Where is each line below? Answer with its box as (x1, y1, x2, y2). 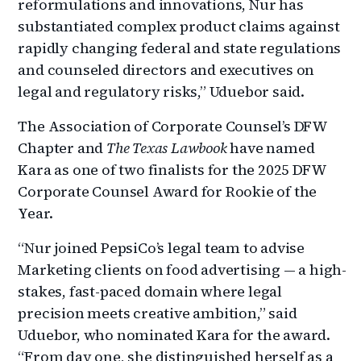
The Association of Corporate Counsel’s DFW (18, 115, 328, 136)
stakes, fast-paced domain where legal (18, 280, 283, 301)
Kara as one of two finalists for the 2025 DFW (18, 159, 326, 180)
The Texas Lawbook (106, 137, 230, 158)
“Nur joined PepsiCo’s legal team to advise (18, 237, 305, 258)
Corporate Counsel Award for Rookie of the (18, 180, 317, 201)
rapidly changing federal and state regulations (18, 37, 342, 58)
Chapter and (18, 137, 107, 158)
